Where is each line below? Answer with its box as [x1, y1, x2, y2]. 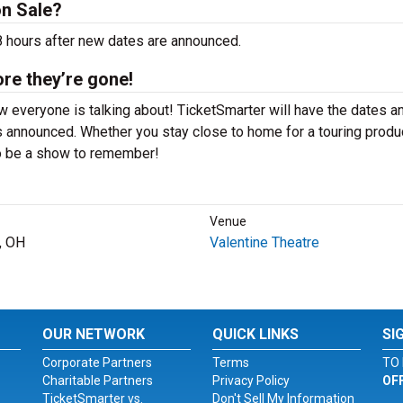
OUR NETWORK [42, 326, 146, 343]
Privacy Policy [211, 373, 290, 388]
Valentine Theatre [209, 234, 319, 251]
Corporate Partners [42, 355, 153, 370]
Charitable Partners [42, 373, 154, 388]
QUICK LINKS [211, 326, 299, 343]
